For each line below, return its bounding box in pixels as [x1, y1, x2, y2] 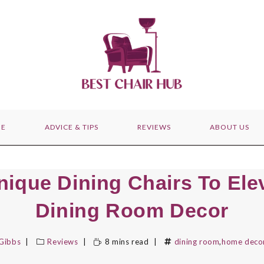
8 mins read [104, 237, 149, 247]
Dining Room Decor [35, 199, 229, 222]
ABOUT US [209, 123, 249, 132]
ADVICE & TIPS [44, 123, 98, 132]
